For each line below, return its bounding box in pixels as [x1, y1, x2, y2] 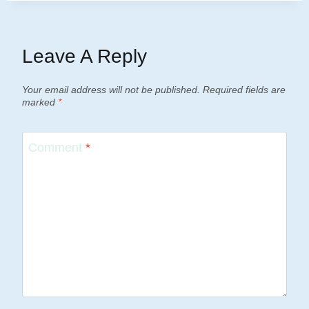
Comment [28, 141, 86, 155]
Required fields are [203, 84, 286, 96]
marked [22, 97, 58, 108]
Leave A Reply [22, 46, 147, 68]
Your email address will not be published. [22, 84, 200, 96]
